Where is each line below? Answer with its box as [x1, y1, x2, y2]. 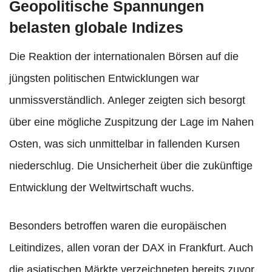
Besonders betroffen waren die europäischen [9, 220, 226, 233]
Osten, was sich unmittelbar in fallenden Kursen [9, 138, 240, 151]
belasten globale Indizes [9, 19, 183, 36]
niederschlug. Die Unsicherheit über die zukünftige [9, 160, 253, 172]
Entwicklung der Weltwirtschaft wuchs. [9, 182, 194, 194]
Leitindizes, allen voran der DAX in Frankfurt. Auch [9, 242, 253, 254]
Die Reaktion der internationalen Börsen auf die [9, 50, 239, 63]
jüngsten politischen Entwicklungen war [9, 72, 199, 85]
